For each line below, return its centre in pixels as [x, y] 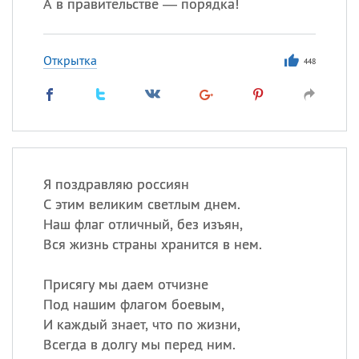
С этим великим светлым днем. [141, 204]
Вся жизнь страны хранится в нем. [152, 244]
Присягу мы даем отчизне [125, 284]
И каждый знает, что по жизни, [141, 324]
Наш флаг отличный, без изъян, [143, 224]
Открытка [70, 60]
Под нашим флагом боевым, [133, 304]
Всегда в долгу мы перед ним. [139, 344]
